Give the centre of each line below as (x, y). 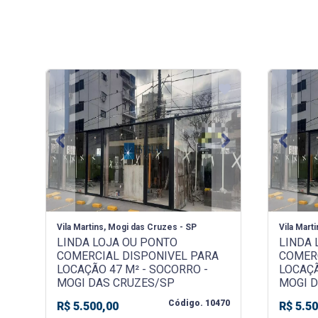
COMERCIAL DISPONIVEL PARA (137, 256)
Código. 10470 (199, 303)
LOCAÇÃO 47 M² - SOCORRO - (132, 270)
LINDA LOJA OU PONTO (117, 243)
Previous (82, 148)
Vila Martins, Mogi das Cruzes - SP (126, 227)
